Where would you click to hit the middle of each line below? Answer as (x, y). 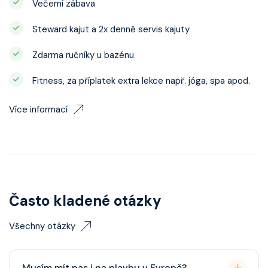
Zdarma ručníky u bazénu (83, 55)
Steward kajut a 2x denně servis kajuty (111, 29)
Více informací (38, 109)
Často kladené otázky (85, 201)
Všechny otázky (42, 226)
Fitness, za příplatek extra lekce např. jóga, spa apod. (141, 81)
